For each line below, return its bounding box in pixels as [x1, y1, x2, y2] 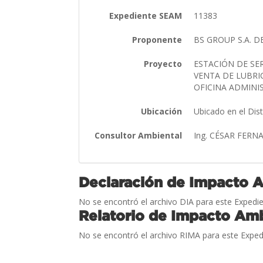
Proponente [132, 33, 183, 45]
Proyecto [144, 58, 183, 69]
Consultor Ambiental [95, 129, 183, 141]
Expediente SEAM [109, 9, 183, 21]
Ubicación [141, 105, 183, 117]
